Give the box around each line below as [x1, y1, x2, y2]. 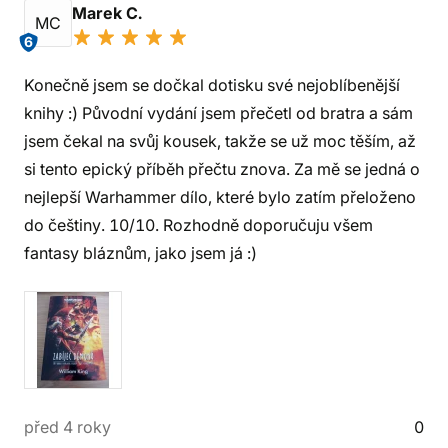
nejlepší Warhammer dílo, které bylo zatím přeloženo [24, 187, 416, 207]
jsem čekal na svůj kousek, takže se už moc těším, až [24, 131, 416, 151]
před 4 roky [24, 417, 111, 437]
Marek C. [72, 3, 146, 23]
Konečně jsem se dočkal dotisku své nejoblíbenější [24, 75, 400, 95]
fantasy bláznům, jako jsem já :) [24, 243, 257, 263]
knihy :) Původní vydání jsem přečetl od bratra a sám [24, 103, 413, 123]
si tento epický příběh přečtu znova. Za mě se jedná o [24, 159, 420, 179]
